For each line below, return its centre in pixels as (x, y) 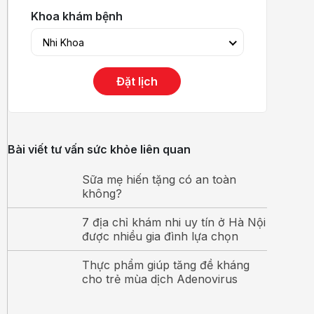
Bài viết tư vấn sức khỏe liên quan (99, 149)
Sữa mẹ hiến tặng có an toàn (159, 179)
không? (102, 193)
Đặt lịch (137, 81)
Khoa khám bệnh (76, 16)
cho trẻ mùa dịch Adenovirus (159, 279)
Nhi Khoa (63, 42)
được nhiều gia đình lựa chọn (160, 236)
